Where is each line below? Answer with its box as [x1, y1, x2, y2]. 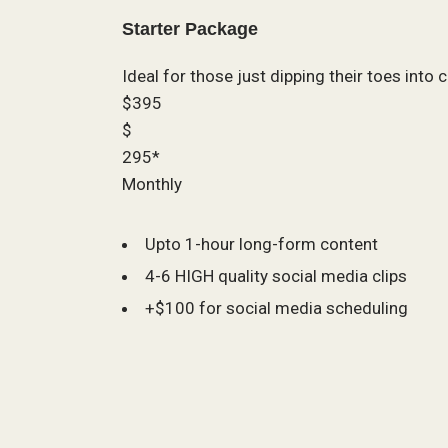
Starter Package [122, 18, 258, 39]
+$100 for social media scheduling [145, 298, 408, 319]
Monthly [122, 174, 182, 195]
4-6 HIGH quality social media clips [145, 266, 407, 287]
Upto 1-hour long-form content [145, 234, 378, 255]
